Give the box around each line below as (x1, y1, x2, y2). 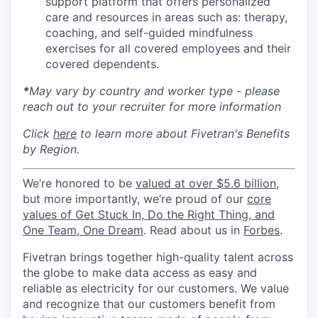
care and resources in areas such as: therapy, (45, 10, 287, 24)
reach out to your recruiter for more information (23, 99, 281, 114)
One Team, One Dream (23, 223, 143, 237)
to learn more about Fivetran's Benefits (77, 126, 290, 141)
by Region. (23, 142, 79, 156)
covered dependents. (45, 57, 159, 71)
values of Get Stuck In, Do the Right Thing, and (23, 207, 275, 221)
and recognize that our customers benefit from (23, 297, 275, 311)
